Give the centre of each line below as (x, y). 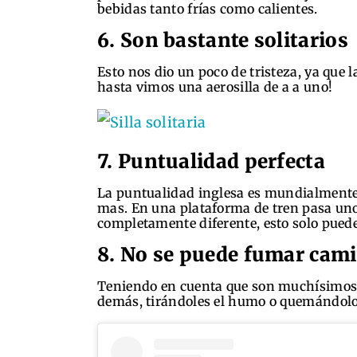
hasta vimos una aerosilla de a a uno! (215, 86)
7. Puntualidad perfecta (211, 161)
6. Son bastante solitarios (223, 40)
